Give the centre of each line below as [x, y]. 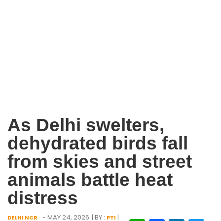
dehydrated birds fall [98, 143]
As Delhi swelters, [86, 125]
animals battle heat [90, 180]
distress [43, 198]
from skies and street [100, 161]
